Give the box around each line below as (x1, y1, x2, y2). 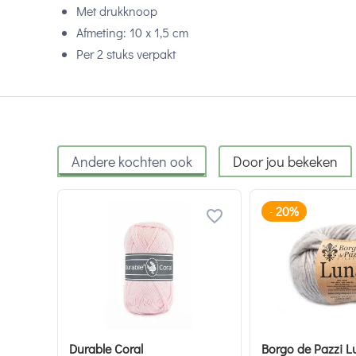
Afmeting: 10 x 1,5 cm (76, 24, 188, 41)
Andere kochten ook (72, 152, 192, 171)
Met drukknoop (76, 2, 157, 19)
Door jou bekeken (233, 152, 338, 171)
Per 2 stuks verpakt (76, 45, 176, 62)
